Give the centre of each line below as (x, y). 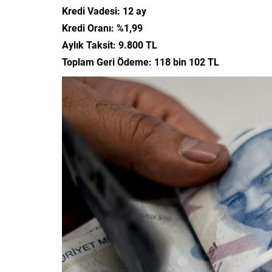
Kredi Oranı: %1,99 (102, 27)
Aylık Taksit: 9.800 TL (110, 44)
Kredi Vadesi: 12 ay (104, 10)
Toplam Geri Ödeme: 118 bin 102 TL (141, 61)
